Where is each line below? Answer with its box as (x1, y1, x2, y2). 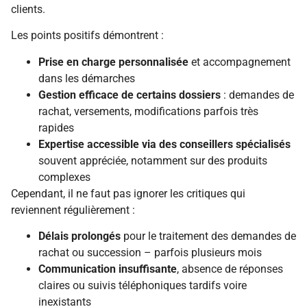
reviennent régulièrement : (11, 203, 135, 217)
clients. (11, 3, 45, 16)
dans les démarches (38, 71, 135, 85)
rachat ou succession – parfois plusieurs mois (38, 246, 262, 260)
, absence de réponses (177, 262, 283, 276)
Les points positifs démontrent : (11, 29, 164, 42)
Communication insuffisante (38, 262, 177, 276)
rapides (38, 121, 74, 134)
